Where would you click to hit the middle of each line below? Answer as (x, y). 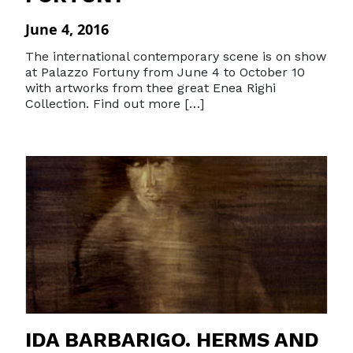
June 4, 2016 (67, 29)
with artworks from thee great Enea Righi (150, 88)
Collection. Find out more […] (115, 104)
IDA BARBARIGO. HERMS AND (172, 340)
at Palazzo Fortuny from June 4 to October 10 (165, 72)
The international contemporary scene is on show (176, 56)
